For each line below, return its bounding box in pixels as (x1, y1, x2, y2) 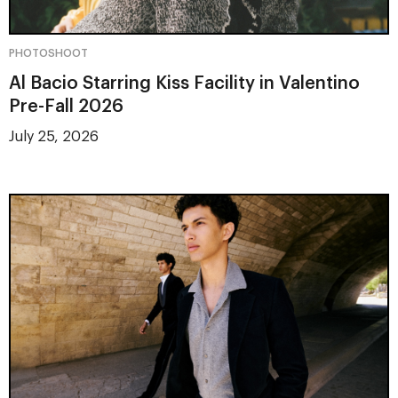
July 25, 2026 (9, 129, 99, 144)
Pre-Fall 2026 (9, 97, 123, 115)
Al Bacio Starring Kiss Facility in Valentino (9, 74, 360, 92)
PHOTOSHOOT (9, 47, 88, 59)
